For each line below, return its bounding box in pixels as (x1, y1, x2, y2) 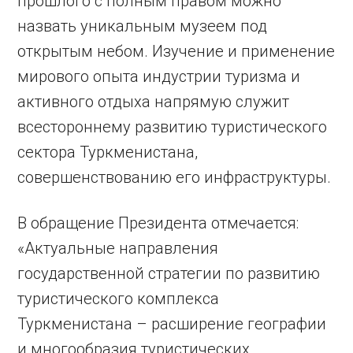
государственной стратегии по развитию (17, 264, 321, 284)
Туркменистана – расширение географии (17, 314, 327, 334)
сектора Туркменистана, (17, 143, 199, 162)
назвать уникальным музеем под (17, 17, 268, 36)
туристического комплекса (17, 289, 220, 309)
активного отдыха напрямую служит (17, 92, 290, 112)
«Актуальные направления (17, 239, 219, 258)
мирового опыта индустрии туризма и (17, 67, 301, 87)
